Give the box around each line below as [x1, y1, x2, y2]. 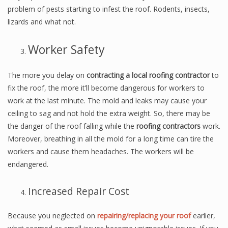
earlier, [191, 211, 215, 220]
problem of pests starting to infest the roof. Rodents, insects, [8, 4, 210, 14]
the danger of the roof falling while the [8, 121, 136, 131]
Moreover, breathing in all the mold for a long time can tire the [8, 134, 214, 144]
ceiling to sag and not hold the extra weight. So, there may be [8, 108, 210, 118]
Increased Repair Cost [28, 184, 129, 198]
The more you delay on [8, 70, 87, 80]
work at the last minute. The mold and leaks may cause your [8, 96, 207, 105]
